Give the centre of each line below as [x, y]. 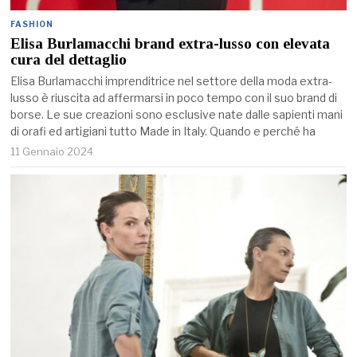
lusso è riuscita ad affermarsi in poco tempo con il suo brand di [174, 97]
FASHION [32, 24]
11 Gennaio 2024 [52, 151]
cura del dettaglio [69, 59]
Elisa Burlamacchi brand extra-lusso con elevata [171, 43]
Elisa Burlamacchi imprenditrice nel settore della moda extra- [172, 80]
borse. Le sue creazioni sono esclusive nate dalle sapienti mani [177, 114]
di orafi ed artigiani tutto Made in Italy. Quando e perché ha [163, 131]
